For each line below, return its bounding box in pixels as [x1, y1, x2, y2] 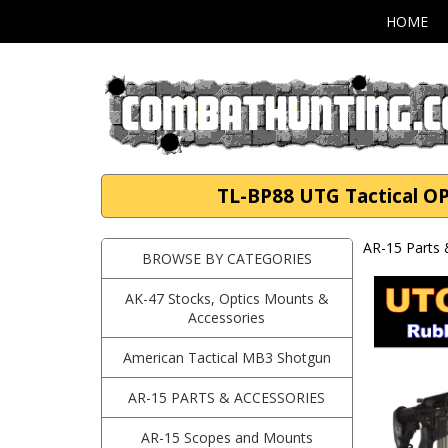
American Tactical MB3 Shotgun [122, 348, 331, 367]
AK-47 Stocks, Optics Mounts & [124, 289, 329, 308]
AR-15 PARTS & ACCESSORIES [128, 388, 326, 407]
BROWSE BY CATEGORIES [141, 249, 312, 268]
